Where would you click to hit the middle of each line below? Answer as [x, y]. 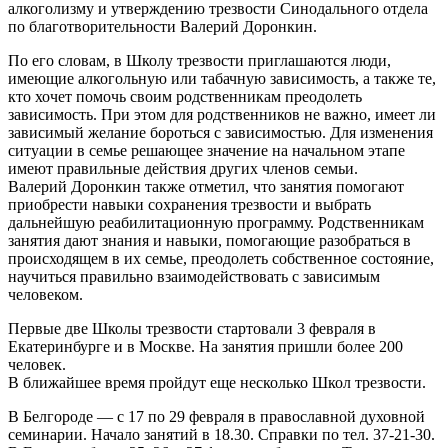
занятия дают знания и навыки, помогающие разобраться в [209, 240]
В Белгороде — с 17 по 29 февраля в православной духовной [216, 416]
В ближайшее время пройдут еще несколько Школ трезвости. [217, 382]
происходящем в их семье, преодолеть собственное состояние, [221, 258]
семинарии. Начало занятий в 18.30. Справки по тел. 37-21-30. [221, 434]
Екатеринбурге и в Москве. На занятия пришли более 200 [205, 346]
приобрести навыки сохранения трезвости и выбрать [189, 204]
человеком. [45, 294]
